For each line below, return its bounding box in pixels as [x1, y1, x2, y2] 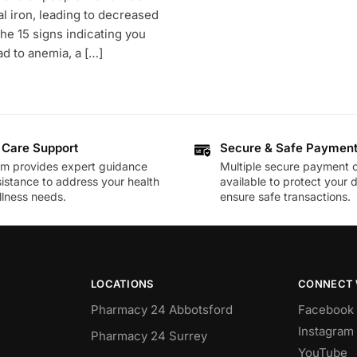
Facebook [298, 302, 355, 318]
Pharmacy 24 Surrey [90, 328, 207, 344]
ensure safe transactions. [220, 189, 351, 203]
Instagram [298, 324, 355, 339]
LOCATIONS [90, 277, 154, 290]
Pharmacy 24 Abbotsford [90, 302, 233, 318]
